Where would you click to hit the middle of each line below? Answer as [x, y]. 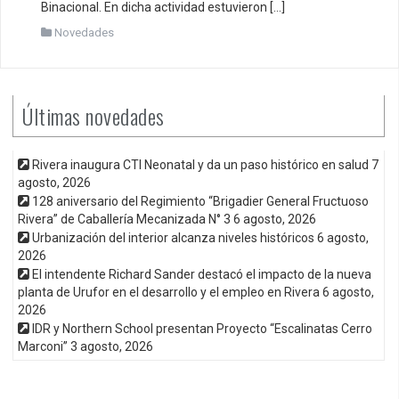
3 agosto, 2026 [112, 346]
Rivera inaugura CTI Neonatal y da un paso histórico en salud [200, 164]
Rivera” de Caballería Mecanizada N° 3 [124, 219]
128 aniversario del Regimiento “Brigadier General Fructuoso [200, 201]
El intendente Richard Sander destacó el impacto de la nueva [202, 274]
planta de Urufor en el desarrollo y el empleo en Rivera [169, 292]
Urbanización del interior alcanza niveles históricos [173, 237]
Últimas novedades [94, 115]
